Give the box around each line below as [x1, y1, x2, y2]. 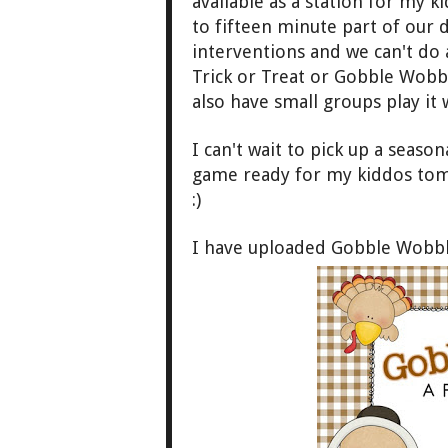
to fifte [192, 16, 251, 38]
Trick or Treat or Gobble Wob [192, 66, 437, 88]
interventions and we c [192, 41, 382, 63]
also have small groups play [192, 91, 425, 113]
